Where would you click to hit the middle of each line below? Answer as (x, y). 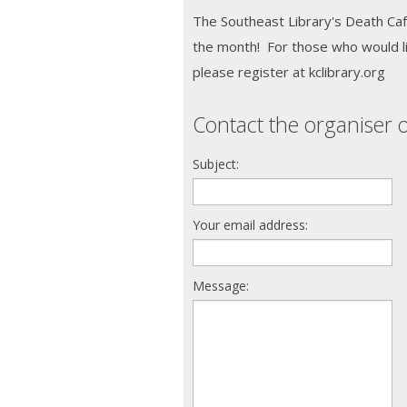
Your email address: (250, 225)
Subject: (216, 164)
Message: (221, 286)
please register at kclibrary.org (289, 72)
